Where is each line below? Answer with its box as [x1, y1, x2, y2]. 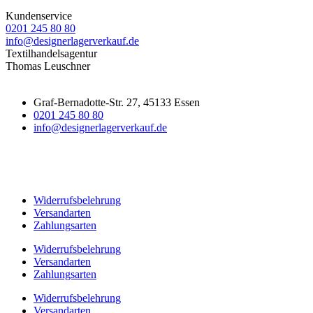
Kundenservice [6, 9, 72, 22]
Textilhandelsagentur [6, 47, 97, 59]
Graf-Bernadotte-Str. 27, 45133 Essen [34, 96, 200, 108]
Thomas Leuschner [6, 59, 90, 72]
